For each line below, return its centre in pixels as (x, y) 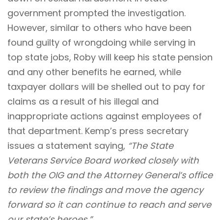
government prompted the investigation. (96, 13)
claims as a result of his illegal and (83, 101)
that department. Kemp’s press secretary (98, 131)
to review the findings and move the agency (105, 190)
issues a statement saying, (66, 145)
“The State (149, 145)
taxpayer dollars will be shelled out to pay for (106, 86)
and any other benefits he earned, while (94, 72)
